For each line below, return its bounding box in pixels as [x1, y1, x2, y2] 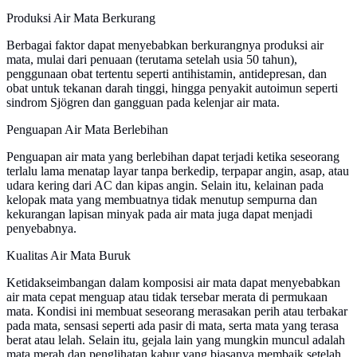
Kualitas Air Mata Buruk [6, 249, 131, 263]
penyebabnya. [6, 222, 76, 236]
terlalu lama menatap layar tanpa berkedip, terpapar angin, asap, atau [6, 164, 349, 178]
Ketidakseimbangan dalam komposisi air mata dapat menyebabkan [6, 276, 340, 290]
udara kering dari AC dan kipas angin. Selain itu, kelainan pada [6, 178, 324, 193]
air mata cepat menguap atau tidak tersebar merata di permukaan [6, 290, 328, 304]
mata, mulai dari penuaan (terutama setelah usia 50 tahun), [6, 53, 297, 67]
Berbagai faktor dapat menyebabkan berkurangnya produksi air [6, 38, 324, 53]
